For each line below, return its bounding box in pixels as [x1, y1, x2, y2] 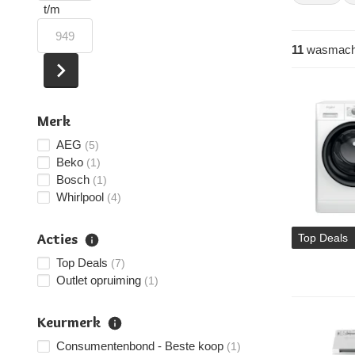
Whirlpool [56, 190, 104, 204]
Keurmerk [37, 314, 101, 331]
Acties [37, 231, 78, 248]
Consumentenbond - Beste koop [56, 339, 223, 353]
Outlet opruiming [56, 273, 141, 287]
